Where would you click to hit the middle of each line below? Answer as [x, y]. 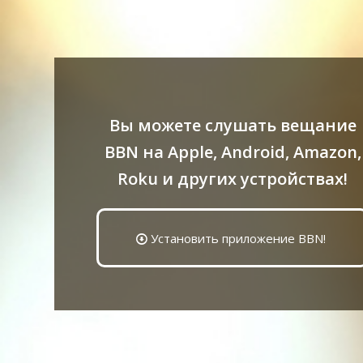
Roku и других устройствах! [233, 179]
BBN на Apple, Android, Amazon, [233, 152]
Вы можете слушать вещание [233, 125]
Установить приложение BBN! [239, 238]
